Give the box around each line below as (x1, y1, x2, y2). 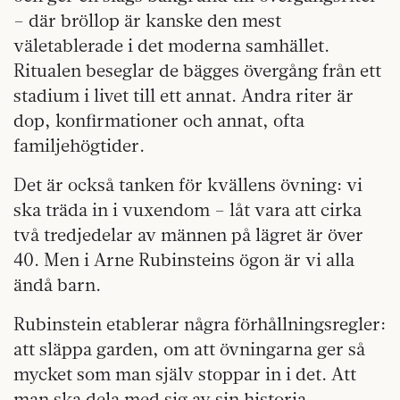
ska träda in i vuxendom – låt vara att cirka (13, 197, 362, 221)
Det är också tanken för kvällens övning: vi (13, 172, 362, 196)
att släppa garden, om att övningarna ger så (13, 337, 365, 360)
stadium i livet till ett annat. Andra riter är (13, 83, 354, 106)
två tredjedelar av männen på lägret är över (13, 222, 363, 246)
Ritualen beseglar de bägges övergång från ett (13, 58, 381, 81)
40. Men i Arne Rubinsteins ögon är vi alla (13, 247, 354, 271)
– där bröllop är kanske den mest (13, 8, 281, 31)
